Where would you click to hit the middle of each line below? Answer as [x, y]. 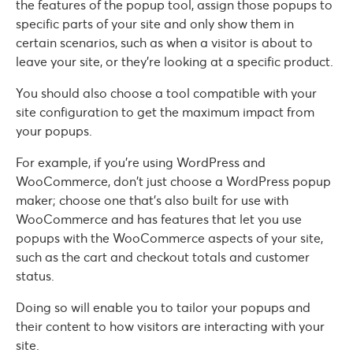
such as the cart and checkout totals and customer [163, 257]
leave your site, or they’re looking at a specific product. [175, 62]
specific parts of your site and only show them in [155, 24]
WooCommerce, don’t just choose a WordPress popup [173, 182]
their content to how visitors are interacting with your [170, 327]
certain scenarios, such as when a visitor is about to [164, 43]
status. [35, 276]
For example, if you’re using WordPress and [141, 163]
